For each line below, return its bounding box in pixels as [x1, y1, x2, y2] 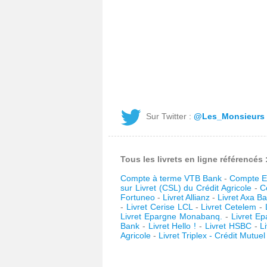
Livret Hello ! [148, 221, 197, 231]
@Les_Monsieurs [194, 111, 265, 121]
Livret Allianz [163, 193, 210, 202]
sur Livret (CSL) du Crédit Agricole [120, 183, 252, 193]
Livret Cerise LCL [126, 202, 193, 212]
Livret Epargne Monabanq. [120, 212, 223, 221]
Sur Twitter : [146, 111, 194, 121]
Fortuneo [120, 193, 155, 202]
